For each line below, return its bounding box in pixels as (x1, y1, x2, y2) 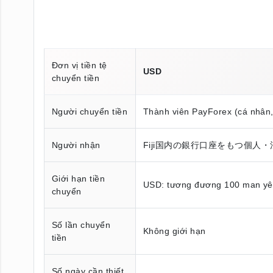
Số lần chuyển (52, 219, 111, 230)
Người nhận (52, 140, 101, 150)
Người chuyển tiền (52, 106, 128, 116)
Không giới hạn (143, 225, 206, 236)
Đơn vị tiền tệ (52, 60, 107, 70)
